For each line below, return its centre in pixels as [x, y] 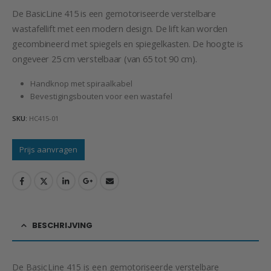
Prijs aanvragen [48, 149]
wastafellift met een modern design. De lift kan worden [120, 28]
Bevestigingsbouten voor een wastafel [101, 96]
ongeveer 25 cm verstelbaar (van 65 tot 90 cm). [105, 58]
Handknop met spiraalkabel [81, 84]
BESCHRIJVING [62, 225]
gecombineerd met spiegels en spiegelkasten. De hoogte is [128, 43]
